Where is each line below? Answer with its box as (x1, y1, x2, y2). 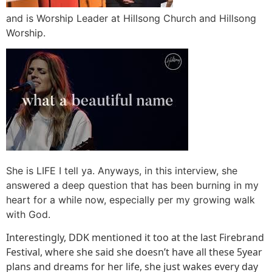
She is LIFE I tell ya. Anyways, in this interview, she (6, 164, 237, 177)
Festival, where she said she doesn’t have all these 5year (6, 245, 262, 259)
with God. (6, 208, 50, 220)
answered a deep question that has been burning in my (6, 178, 259, 191)
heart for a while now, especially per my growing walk (6, 193, 255, 206)
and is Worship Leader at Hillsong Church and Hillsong (6, 12, 256, 24)
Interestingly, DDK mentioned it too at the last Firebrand (6, 231, 264, 245)
